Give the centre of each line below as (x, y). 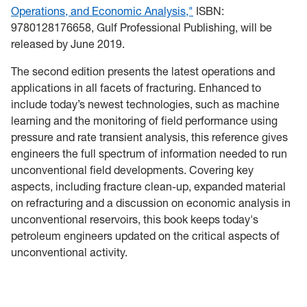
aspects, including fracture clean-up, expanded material (148, 186)
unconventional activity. (69, 252)
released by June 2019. (71, 44)
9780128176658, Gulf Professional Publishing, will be (142, 27)
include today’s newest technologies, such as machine (145, 104)
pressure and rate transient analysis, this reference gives (149, 137)
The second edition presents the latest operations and (143, 71)
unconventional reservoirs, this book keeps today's (135, 219)
